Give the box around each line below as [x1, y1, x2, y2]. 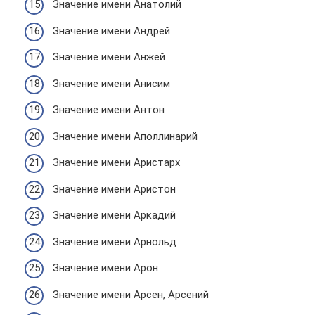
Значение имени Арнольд [53, 235, 176, 248]
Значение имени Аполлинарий [53, 129, 198, 143]
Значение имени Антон [53, 103, 165, 116]
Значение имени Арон [53, 262, 158, 274]
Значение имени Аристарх [53, 156, 180, 169]
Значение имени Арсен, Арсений [53, 288, 209, 301]
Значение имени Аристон [53, 182, 176, 195]
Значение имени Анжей [53, 51, 165, 63]
